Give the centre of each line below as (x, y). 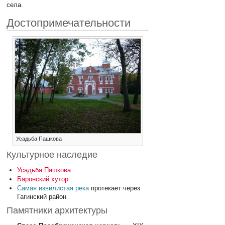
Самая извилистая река (53, 188)
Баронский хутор (42, 179)
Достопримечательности (69, 23)
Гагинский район (41, 197)
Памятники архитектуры (57, 210)
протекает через (114, 188)
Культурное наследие (52, 154)
